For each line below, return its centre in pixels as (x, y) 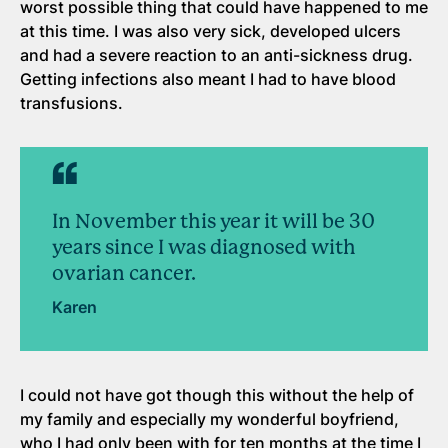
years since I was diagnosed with (204, 247)
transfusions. (73, 102)
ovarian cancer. (124, 273)
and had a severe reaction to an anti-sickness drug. (216, 54)
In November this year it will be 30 (213, 221)
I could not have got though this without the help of (217, 394)
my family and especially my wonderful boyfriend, (209, 418)
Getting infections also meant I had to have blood (208, 78)
